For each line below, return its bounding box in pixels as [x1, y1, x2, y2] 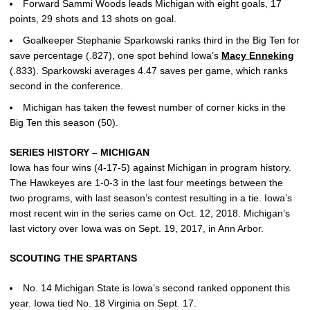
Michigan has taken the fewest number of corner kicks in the [23, 101, 286, 113]
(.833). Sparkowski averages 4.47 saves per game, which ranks [10, 64, 288, 76]
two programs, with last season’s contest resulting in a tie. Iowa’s [10, 192, 292, 203]
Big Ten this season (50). [10, 116, 118, 128]
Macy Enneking [221, 49, 294, 61]
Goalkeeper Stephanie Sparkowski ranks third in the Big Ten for [23, 34, 300, 46]
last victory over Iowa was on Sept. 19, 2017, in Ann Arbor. [10, 222, 264, 234]
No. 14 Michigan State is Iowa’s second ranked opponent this [23, 282, 290, 293]
